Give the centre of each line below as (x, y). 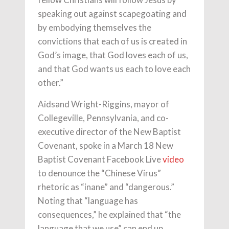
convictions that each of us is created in (112, 41)
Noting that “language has (88, 200)
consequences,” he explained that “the (109, 214)
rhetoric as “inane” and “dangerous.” (106, 187)
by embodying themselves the (95, 27)
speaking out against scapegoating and (112, 13)
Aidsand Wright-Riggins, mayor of (104, 104)
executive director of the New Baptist (109, 131)
